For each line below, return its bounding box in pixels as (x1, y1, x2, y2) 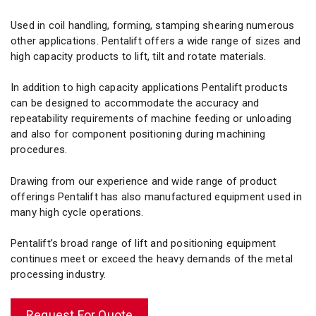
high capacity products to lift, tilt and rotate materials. (11, 49, 267, 63)
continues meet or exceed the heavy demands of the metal (11, 253, 293, 266)
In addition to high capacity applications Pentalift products (11, 81, 288, 95)
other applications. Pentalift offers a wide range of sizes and (11, 34, 301, 47)
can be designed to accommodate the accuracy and (11, 97, 260, 110)
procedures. (11, 143, 68, 157)
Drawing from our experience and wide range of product (11, 174, 277, 188)
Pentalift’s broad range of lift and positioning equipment (11, 237, 276, 250)
